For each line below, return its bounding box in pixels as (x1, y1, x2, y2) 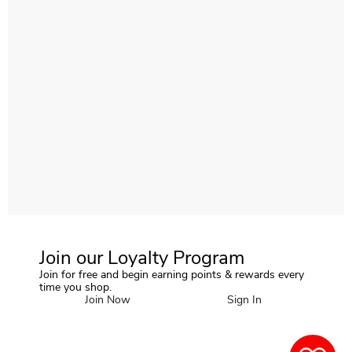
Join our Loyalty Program (39, 244, 244, 270)
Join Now (85, 291, 130, 307)
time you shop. (39, 279, 112, 295)
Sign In (227, 291, 262, 307)
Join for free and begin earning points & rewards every (39, 266, 304, 282)
